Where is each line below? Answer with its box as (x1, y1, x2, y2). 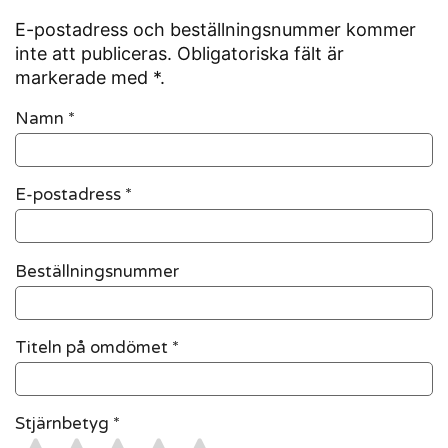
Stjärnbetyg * (15, 414, 120, 435)
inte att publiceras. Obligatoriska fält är (15, 43, 344, 65)
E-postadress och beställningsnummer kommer (15, 19, 416, 41)
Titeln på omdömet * (15, 338, 179, 359)
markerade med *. (15, 67, 165, 89)
